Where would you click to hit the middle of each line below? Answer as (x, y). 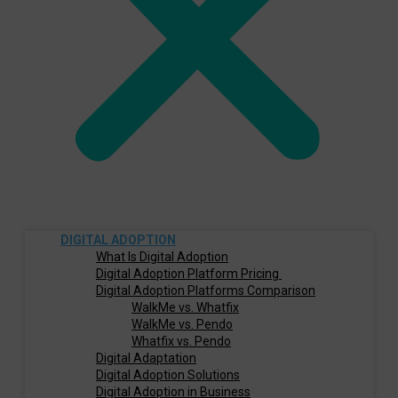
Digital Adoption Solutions (168, 375)
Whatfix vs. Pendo (181, 341)
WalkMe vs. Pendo (182, 324)
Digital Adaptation (146, 358)
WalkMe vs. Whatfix (185, 307)
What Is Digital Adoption (162, 257)
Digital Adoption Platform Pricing (189, 274)
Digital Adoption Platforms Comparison (206, 291)
